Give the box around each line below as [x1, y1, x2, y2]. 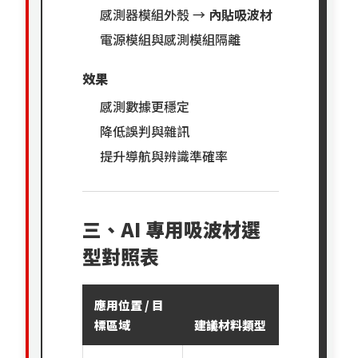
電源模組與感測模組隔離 [100, 29, 241, 49]
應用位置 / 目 [94, 296, 165, 313]
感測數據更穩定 [100, 96, 190, 116]
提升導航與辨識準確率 [100, 145, 229, 165]
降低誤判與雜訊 [100, 121, 190, 141]
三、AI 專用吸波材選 [82, 214, 261, 243]
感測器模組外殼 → [100, 4, 209, 24]
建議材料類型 [194, 316, 267, 333]
